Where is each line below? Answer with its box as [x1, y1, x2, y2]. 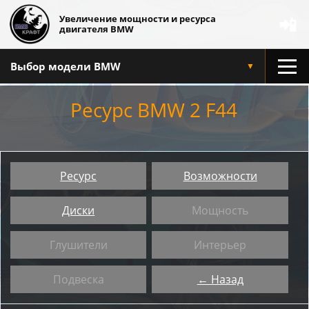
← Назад [197, 272, 243, 287]
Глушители [49, 237, 108, 252]
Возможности [183, 168, 257, 183]
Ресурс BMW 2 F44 [70, 97, 237, 123]
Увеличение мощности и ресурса [59, 12, 216, 25]
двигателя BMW [59, 23, 134, 35]
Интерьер [194, 237, 247, 252]
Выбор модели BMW [10, 59, 121, 73]
